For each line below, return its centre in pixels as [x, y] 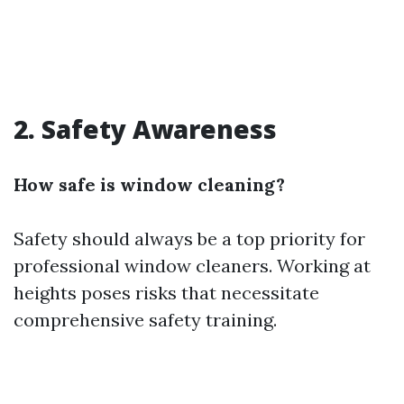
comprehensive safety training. [145, 320]
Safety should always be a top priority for [189, 239]
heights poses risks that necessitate [166, 293]
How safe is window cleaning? [149, 184]
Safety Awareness [159, 129]
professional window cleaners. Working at [192, 266]
